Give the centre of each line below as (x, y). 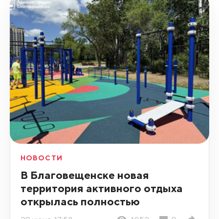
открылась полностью (80, 201)
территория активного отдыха (101, 188)
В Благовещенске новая (85, 175)
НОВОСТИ (41, 158)
